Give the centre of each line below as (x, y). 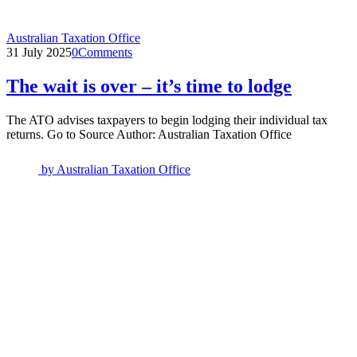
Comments (105, 52)
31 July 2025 (39, 52)
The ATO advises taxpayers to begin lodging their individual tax (167, 120)
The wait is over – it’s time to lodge (149, 86)
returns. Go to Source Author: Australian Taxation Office (149, 134)
